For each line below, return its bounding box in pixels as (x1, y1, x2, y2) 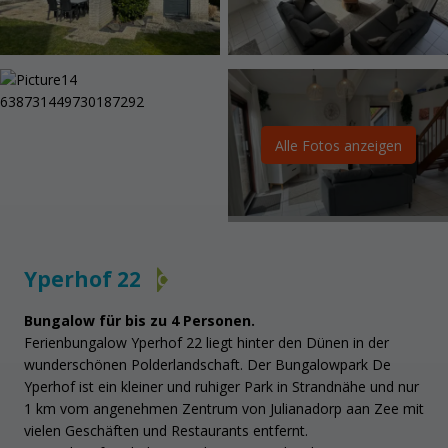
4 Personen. (167, 310, 255, 330)
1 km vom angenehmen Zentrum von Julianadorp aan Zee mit (24, 398, 424, 418)
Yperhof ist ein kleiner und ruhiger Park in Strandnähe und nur (24, 376, 419, 396)
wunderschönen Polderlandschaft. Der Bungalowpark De (24, 354, 391, 374)
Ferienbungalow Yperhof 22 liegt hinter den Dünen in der (24, 332, 389, 352)
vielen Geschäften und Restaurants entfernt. (24, 420, 308, 440)
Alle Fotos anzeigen (274, 135, 402, 155)
